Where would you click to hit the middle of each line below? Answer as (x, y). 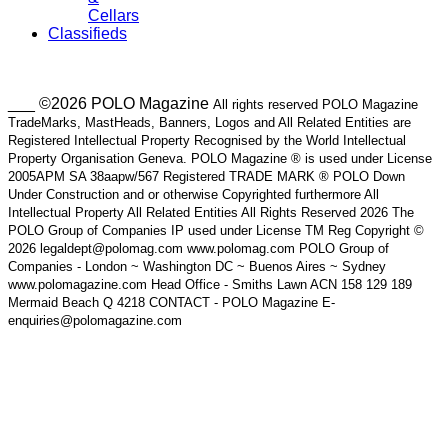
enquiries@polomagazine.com (95, 320)
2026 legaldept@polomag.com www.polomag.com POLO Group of (198, 248)
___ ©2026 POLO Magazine (110, 103)
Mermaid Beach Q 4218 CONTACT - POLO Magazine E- (171, 302)
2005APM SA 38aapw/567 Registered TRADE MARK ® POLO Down (206, 176)
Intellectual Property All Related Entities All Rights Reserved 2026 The (211, 212)
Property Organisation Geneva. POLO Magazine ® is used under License (220, 158)
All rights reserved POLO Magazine (315, 104)
